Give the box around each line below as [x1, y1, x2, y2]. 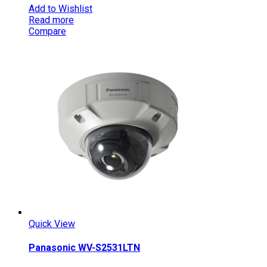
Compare [29, 25, 66, 37]
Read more [29, 14, 74, 26]
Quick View [29, 218, 75, 229]
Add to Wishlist [29, 2, 92, 14]
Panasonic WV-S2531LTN [29, 242, 140, 254]
